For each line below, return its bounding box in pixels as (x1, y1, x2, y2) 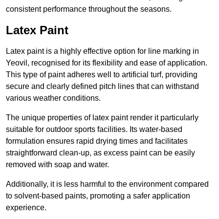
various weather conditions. (6, 94, 101, 103)
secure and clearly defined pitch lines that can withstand (6, 82, 199, 91)
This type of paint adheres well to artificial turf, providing (6, 70, 197, 79)
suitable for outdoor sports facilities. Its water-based (6, 125, 182, 134)
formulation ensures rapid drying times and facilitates (6, 137, 188, 146)
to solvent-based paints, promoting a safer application (6, 192, 190, 200)
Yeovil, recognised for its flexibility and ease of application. (6, 59, 207, 67)
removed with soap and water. (6, 160, 109, 169)
